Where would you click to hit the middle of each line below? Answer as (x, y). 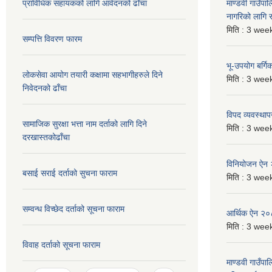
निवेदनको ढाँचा (45, 88)
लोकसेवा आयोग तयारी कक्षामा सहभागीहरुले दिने (93, 75)
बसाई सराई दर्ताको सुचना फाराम (70, 173)
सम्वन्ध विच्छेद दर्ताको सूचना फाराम (73, 209)
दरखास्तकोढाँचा (46, 137)
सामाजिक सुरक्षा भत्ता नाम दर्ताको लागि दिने (85, 124)
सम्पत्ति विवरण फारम (52, 39)
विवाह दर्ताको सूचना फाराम (61, 245)
